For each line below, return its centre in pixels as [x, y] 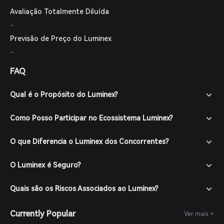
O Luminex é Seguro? [45, 165]
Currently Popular [43, 214]
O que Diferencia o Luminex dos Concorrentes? [89, 141]
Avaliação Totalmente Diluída [59, 11]
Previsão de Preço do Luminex [61, 38]
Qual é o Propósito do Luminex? [64, 94]
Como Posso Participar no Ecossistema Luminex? [91, 118]
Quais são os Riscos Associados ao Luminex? [84, 188]
